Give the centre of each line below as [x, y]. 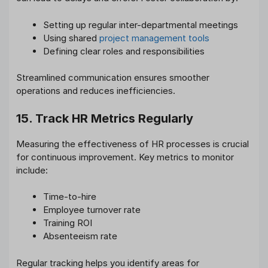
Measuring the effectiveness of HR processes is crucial [133, 144]
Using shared [71, 38]
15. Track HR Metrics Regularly [105, 118]
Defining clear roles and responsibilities [124, 51]
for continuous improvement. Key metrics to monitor [125, 157]
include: [32, 170]
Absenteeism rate [80, 236]
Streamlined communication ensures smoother [113, 78]
